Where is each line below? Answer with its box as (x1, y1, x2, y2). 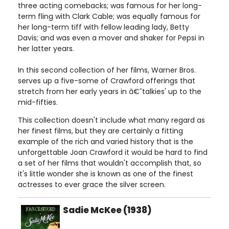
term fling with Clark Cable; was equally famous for (18, 11, 200, 21)
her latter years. (18, 43, 74, 54)
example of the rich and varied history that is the (18, 136, 193, 147)
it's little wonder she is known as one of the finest (18, 169, 193, 179)
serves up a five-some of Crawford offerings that (18, 76, 195, 86)
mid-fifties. (18, 97, 58, 107)
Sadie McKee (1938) (63, 204, 152, 216)
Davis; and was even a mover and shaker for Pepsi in (18, 33, 204, 43)
